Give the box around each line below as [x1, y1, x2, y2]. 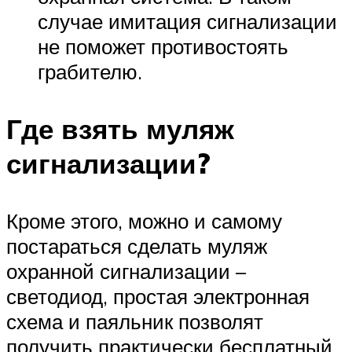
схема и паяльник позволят [6, 309, 263, 335]
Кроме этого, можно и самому [6, 208, 282, 234]
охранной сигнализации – [6, 258, 246, 284]
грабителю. [38, 58, 142, 84]
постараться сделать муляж [6, 233, 267, 259]
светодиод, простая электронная [6, 284, 310, 310]
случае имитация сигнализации [38, 8, 337, 34]
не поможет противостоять [38, 33, 288, 59]
